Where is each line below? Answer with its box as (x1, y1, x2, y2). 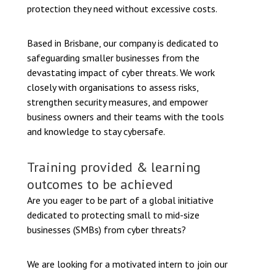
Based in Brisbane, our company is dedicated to (27, 37, 219, 49)
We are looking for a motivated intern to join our (27, 258, 228, 270)
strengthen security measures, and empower (27, 96, 208, 108)
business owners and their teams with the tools (27, 110, 224, 123)
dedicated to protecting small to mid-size (27, 209, 199, 221)
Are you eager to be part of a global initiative (27, 194, 214, 206)
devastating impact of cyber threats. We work (27, 66, 215, 79)
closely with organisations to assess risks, (27, 81, 198, 93)
